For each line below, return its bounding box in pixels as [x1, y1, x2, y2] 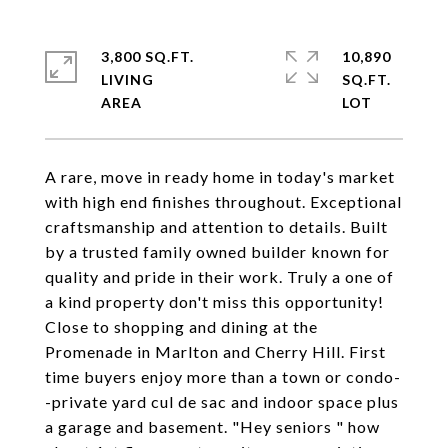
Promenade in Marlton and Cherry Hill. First [45, 342, 386, 361]
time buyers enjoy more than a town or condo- [45, 367, 401, 386]
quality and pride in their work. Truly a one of [45, 267, 394, 286]
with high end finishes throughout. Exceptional [45, 192, 402, 211]
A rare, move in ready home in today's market [45, 167, 395, 186]
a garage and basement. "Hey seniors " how [45, 417, 380, 436]
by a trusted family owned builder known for [45, 242, 390, 261]
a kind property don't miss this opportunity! [45, 292, 384, 311]
